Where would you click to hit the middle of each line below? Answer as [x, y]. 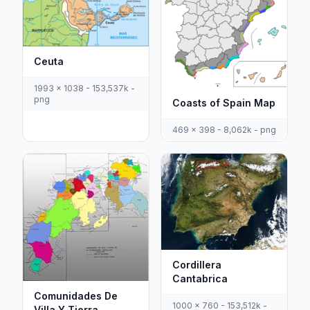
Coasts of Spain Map [224, 103]
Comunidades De [76, 295]
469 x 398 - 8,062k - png [224, 130]
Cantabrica [200, 278]
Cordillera [197, 264]
